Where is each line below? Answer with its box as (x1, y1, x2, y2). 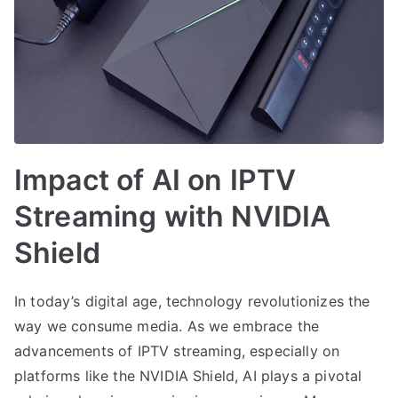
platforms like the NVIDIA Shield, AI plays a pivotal (14, 366, 362, 385)
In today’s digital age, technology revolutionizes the (14, 291, 370, 310)
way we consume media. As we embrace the (14, 316, 320, 335)
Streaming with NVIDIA (14, 198, 331, 234)
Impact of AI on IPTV (14, 162, 297, 197)
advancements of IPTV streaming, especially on (14, 341, 340, 360)
